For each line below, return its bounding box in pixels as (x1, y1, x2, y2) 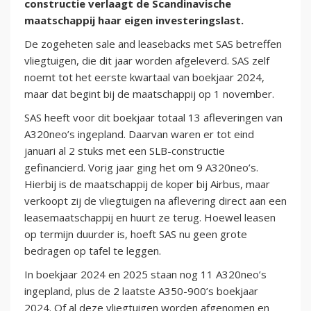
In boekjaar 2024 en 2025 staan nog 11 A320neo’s (24, 267, 267, 282)
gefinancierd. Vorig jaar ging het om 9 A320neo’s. (24, 160, 258, 175)
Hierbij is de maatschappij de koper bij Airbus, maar (24, 177, 270, 192)
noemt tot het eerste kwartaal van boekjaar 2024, (24, 70, 264, 85)
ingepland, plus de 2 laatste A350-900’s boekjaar (24, 284, 258, 299)
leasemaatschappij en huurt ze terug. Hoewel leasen (24, 210, 276, 225)
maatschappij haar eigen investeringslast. (24, 13, 244, 28)
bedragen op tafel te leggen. (24, 244, 161, 258)
